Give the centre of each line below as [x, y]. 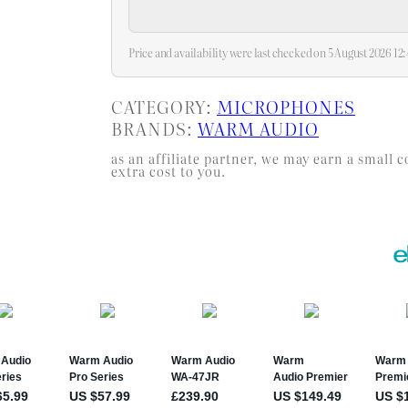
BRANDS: [154, 127]
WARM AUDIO [258, 127]
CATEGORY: [164, 106]
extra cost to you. [168, 170]
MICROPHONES [286, 106]
